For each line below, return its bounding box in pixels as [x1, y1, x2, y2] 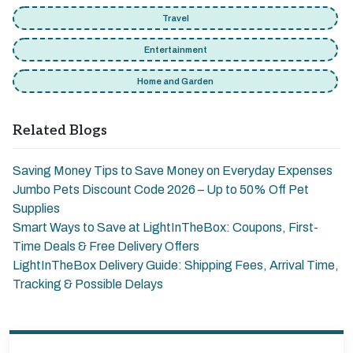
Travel [162, 13, 189, 23]
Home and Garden [137, 76, 214, 86]
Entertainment [143, 45, 207, 54]
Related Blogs [13, 122, 107, 139]
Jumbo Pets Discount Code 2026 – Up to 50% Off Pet [13, 183, 309, 196]
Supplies [13, 202, 60, 215]
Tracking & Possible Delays [13, 277, 163, 291]
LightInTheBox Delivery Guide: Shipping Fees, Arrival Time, [13, 258, 339, 272]
